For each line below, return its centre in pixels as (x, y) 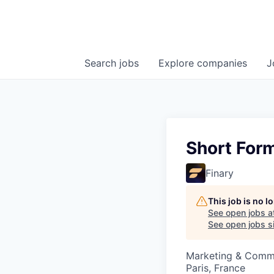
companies (222, 63)
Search (102, 63)
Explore (178, 63)
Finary (220, 173)
